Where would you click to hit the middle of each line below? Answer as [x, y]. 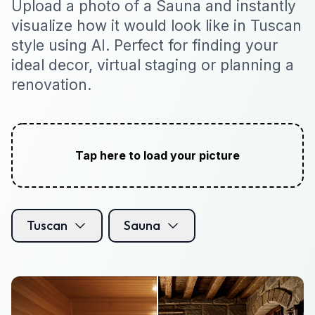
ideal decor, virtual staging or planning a [153, 65]
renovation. [51, 84]
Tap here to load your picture [157, 155]
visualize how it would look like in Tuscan [156, 25]
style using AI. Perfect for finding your [144, 45]
